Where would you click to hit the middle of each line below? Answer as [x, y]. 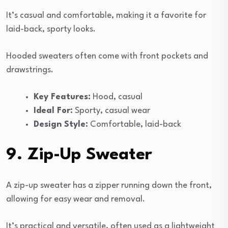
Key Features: [62, 97]
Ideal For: [53, 110]
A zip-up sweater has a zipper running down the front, [109, 185]
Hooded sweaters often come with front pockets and [107, 56]
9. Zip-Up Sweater [79, 155]
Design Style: [61, 124]
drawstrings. [30, 70]
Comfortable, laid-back [135, 124]
